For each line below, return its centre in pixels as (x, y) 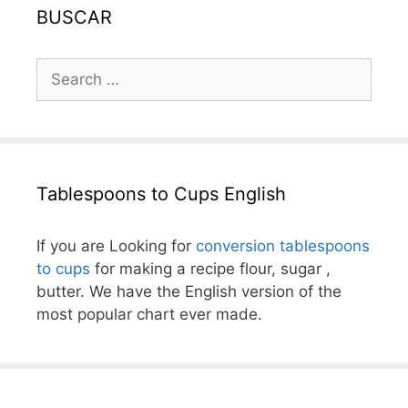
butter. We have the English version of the (189, 291)
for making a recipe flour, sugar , (210, 269)
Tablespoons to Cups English (161, 194)
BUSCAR (74, 17)
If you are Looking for (116, 246)
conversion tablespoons (283, 246)
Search (61, 68)
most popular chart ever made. (149, 314)
